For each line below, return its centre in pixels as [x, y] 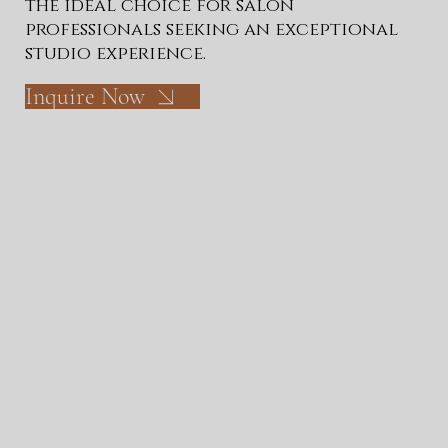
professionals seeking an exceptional [211, 29]
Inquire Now [84, 97]
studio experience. [115, 53]
